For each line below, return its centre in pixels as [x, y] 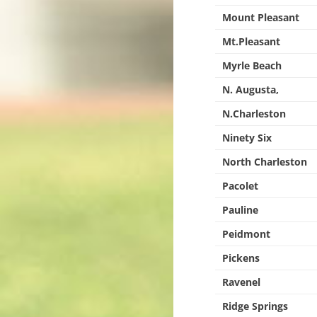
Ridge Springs [255, 306]
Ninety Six [247, 138]
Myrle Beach [252, 65]
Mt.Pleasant [252, 41]
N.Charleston [254, 114]
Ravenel [242, 282]
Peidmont [247, 234]
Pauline [241, 210]
